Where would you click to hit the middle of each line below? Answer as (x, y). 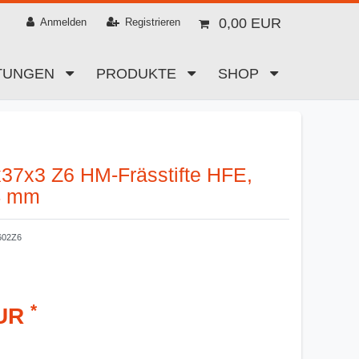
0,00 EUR (250, 23)
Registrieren (153, 22)
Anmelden (63, 22)
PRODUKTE (138, 74)
